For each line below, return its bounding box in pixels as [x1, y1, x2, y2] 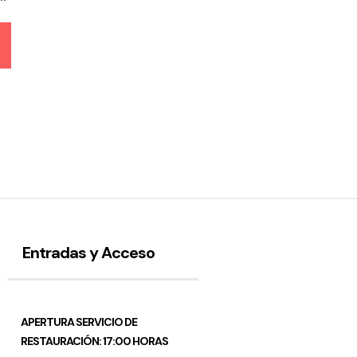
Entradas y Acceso [22, 242, 155, 263]
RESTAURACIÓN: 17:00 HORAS [20, 334, 170, 348]
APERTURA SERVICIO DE [20, 315, 137, 329]
